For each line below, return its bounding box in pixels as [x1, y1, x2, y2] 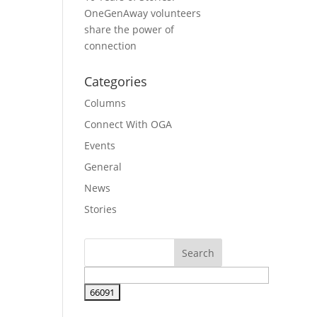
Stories [84, 202, 117, 216]
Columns [84, 96, 127, 110]
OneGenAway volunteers [84, 6, 202, 20]
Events [84, 139, 116, 152]
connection [84, 39, 137, 52]
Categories [84, 73, 148, 90]
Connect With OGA [84, 117, 173, 131]
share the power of [84, 23, 175, 36]
